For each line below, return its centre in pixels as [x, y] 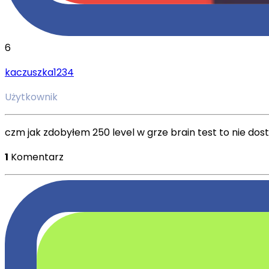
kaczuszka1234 [39, 72]
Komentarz [37, 157]
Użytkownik [31, 97]
